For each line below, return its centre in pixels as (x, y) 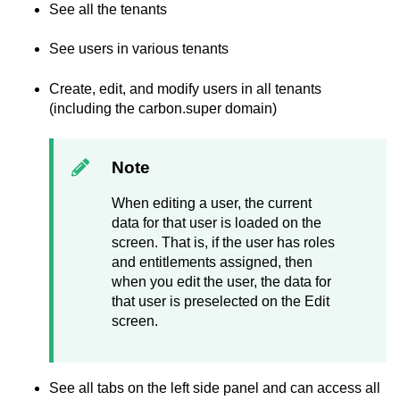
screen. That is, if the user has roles (223, 243)
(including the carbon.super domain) (163, 108)
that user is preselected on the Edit (221, 302)
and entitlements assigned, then (212, 262)
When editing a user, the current (212, 204)
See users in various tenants (139, 49)
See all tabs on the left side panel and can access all (215, 387)
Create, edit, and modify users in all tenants (185, 88)
